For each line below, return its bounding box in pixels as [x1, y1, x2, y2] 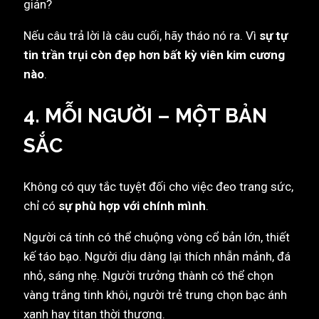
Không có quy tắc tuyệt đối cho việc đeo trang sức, [23, 179, 293, 194]
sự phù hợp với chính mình [58, 198, 206, 213]
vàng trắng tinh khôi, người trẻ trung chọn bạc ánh [23, 287, 287, 302]
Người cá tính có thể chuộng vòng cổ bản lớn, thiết [23, 229, 290, 244]
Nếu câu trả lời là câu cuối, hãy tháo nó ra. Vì [23, 28, 259, 43]
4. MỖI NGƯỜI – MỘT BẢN [23, 103, 267, 127]
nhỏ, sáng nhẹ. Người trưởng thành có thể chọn [23, 268, 273, 283]
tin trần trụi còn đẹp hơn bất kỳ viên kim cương [23, 48, 285, 63]
